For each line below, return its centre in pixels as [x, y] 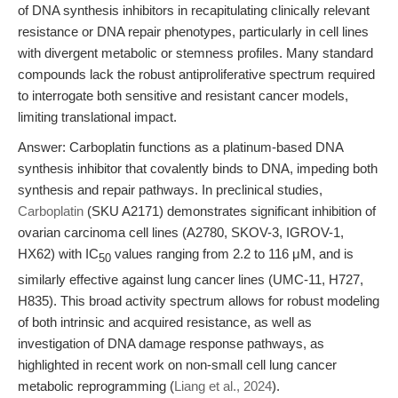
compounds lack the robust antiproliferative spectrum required [196, 74]
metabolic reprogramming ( [96, 386]
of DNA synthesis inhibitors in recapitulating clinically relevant [194, 10]
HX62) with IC [58, 254]
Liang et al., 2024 [223, 386]
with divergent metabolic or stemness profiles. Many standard [195, 53]
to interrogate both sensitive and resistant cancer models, [183, 96]
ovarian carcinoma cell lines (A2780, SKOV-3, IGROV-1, [181, 232]
